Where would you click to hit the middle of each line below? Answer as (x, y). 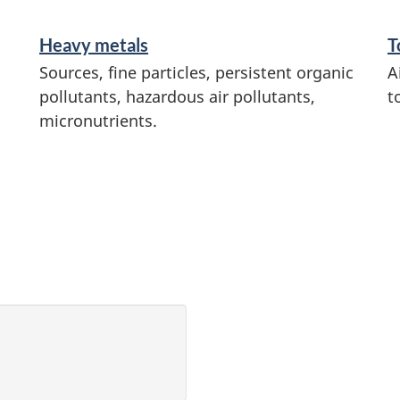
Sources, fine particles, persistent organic (196, 72)
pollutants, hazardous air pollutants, (177, 96)
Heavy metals (94, 44)
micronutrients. (98, 120)
